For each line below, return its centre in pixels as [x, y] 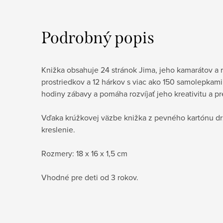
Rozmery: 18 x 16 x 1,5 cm [84, 153]
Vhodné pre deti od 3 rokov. [90, 177]
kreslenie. [58, 129]
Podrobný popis [98, 38]
